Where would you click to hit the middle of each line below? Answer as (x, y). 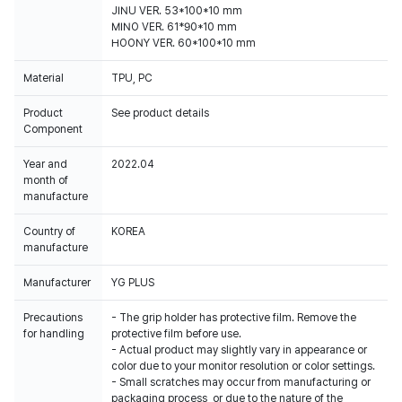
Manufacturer (57, 283)
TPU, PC (132, 78)
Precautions (53, 318)
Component (53, 129)
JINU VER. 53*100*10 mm (177, 11)
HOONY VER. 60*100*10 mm (184, 43)
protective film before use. (176, 334)
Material (44, 78)
